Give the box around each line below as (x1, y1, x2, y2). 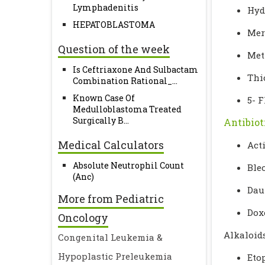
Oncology (58, 211, 108, 225)
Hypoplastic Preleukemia (58, 250, 172, 262)
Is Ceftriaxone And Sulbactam (73, 64, 198, 75)
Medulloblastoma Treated (73, 104, 182, 115)
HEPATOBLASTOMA (73, 19, 155, 30)
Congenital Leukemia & (58, 231, 163, 243)
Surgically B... (73, 115, 129, 126)
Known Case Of (73, 92, 135, 104)
